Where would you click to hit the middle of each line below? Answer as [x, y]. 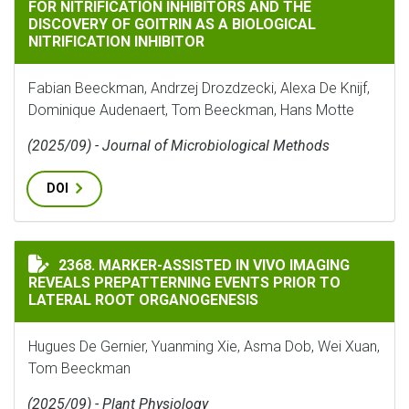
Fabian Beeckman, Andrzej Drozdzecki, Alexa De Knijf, [199, 88]
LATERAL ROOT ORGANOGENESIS [143, 300]
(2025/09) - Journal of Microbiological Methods [178, 146]
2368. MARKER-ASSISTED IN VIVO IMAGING [204, 265]
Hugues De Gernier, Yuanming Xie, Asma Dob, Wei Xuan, [204, 346]
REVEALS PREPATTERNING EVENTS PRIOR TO [184, 283]
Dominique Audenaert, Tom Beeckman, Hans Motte [191, 110]
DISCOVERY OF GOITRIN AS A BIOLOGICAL [172, 24]
